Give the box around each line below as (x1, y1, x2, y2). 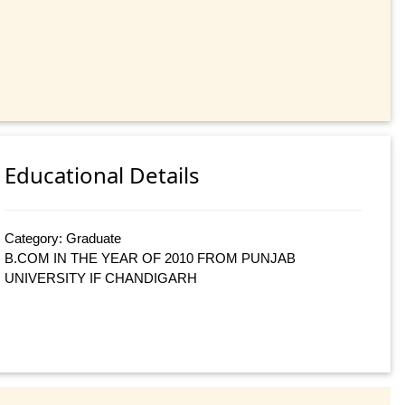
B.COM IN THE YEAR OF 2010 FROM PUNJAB (5, 250, 297, 267)
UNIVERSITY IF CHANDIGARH (5, 270, 198, 287)
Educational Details (5, 160, 201, 191)
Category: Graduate (5, 231, 122, 247)
